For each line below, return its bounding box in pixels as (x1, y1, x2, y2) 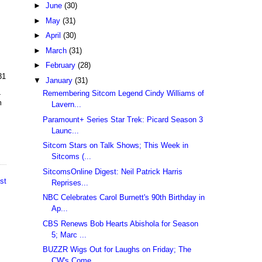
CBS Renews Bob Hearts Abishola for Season (43, 219, 199, 228)
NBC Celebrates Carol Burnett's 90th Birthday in (43, 193, 205, 202)
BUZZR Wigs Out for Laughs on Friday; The (43, 245, 192, 254)
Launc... (51, 126, 80, 135)
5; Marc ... (51, 230, 87, 239)
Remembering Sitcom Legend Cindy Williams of (43, 89, 205, 98)
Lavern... (51, 100, 82, 109)
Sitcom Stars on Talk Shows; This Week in (43, 141, 189, 150)
